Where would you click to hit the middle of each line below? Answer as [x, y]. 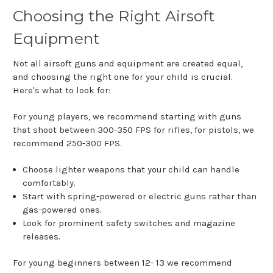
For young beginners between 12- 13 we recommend [122, 263]
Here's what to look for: [62, 90]
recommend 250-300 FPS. [67, 144]
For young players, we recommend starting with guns [127, 117]
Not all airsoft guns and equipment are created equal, [128, 64]
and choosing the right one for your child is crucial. [123, 77]
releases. [42, 237]
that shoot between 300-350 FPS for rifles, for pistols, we [133, 130]
